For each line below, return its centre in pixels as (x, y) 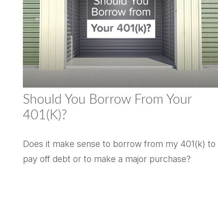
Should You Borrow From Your (107, 99)
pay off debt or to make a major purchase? (107, 159)
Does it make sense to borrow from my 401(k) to (119, 144)
